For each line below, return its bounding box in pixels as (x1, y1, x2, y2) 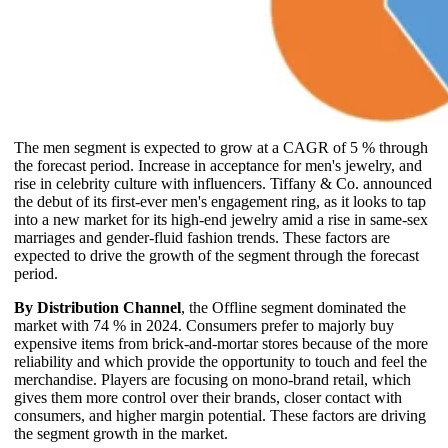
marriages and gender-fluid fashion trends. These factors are (14, 228, 390, 246)
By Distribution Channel (14, 298, 181, 316)
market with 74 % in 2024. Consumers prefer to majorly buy (14, 316, 394, 334)
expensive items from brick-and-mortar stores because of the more (14, 334, 428, 352)
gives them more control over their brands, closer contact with (14, 388, 402, 406)
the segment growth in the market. (14, 424, 228, 442)
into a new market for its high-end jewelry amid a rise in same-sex (14, 210, 428, 228)
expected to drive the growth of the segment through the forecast (14, 246, 419, 264)
